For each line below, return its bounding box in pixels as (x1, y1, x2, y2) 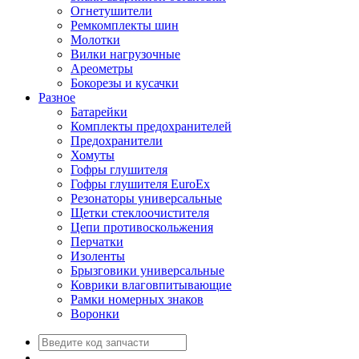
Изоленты (71, 249, 125, 263)
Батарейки (71, 105, 127, 119)
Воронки (71, 307, 119, 321)
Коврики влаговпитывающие (71, 278, 232, 292)
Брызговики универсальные (71, 264, 224, 277)
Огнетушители (71, 4, 152, 18)
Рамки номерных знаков (71, 292, 204, 306)
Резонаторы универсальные (71, 192, 222, 205)
